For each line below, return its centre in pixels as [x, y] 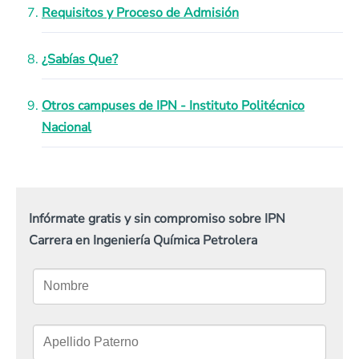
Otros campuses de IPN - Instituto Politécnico [173, 106]
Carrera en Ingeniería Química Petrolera [143, 240]
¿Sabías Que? [80, 59]
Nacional [67, 127]
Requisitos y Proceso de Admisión [140, 13]
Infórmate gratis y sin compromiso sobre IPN [157, 218]
